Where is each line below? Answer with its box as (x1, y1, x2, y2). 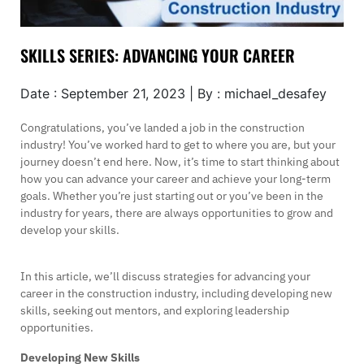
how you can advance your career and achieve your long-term (20, 171, 331, 186)
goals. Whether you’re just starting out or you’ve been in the (20, 188, 323, 203)
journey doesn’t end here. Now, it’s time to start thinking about (20, 154, 340, 169)
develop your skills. (20, 222, 119, 237)
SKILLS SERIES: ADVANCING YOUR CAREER (20, 42, 295, 67)
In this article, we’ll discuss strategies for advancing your (20, 268, 310, 284)
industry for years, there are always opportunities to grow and (20, 205, 333, 220)
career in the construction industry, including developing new (20, 285, 332, 301)
